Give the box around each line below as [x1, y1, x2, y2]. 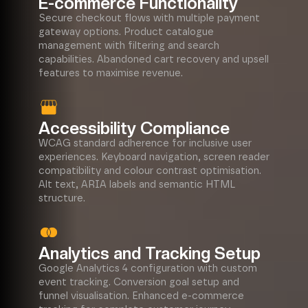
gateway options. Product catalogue [38, 27, 214, 37]
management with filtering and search [38, 41, 219, 51]
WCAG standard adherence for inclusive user [38, 138, 252, 148]
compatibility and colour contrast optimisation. [38, 166, 261, 176]
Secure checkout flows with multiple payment [38, 13, 260, 23]
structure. [38, 193, 85, 203]
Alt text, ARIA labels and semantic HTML [38, 179, 235, 190]
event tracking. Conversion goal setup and [38, 277, 239, 287]
